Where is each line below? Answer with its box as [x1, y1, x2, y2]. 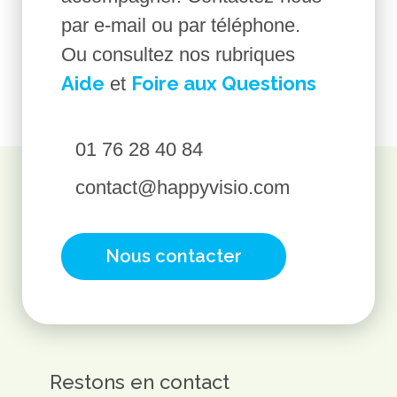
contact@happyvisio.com [74, 175, 290, 198]
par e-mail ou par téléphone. [61, 13, 301, 36]
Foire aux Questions [131, 71, 317, 95]
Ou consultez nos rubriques [61, 43, 296, 66]
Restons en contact [50, 370, 230, 394]
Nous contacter [105, 245, 243, 267]
